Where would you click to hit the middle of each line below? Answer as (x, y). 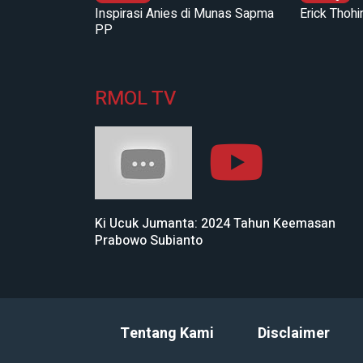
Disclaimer (293, 333)
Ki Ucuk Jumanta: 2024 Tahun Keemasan (215, 223)
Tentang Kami (167, 333)
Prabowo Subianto (149, 240)
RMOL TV (135, 98)
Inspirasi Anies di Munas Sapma (184, 13)
